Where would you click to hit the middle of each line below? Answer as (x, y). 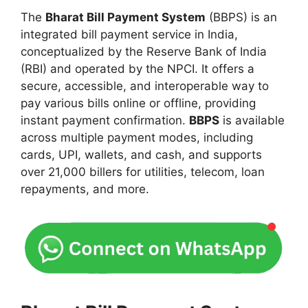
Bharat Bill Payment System (125, 17)
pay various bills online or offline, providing (138, 103)
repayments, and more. (87, 189)
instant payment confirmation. (105, 120)
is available (252, 120)
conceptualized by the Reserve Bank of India (144, 51)
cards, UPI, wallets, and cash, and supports (141, 154)
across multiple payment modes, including (137, 137)
